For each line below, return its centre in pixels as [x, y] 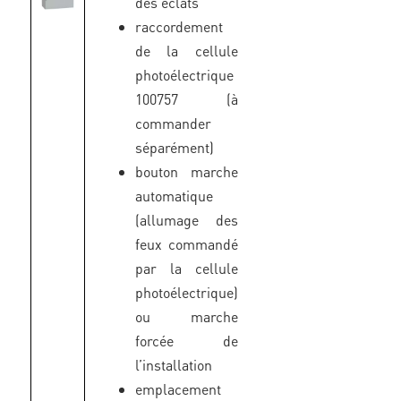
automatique [174, 196]
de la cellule [186, 51]
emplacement [178, 389]
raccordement [179, 26]
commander [173, 123]
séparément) [174, 147]
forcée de [186, 341]
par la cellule [186, 268]
